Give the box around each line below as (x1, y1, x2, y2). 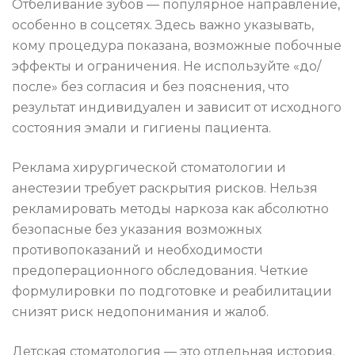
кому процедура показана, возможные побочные (12, 38, 342, 54)
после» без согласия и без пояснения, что (12, 79, 289, 95)
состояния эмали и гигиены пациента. (12, 120, 271, 136)
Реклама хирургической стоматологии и (12, 160, 286, 176)
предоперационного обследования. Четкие (12, 263, 308, 279)
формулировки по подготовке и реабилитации (12, 284, 332, 300)
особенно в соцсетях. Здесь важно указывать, (12, 17, 314, 33)
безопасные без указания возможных (12, 222, 261, 238)
